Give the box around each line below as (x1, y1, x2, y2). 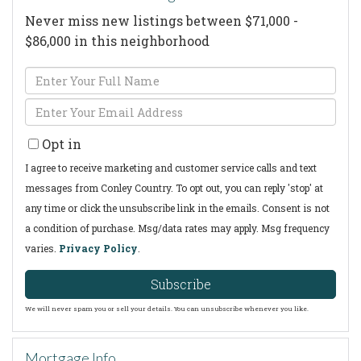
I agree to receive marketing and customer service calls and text (25, 161, 317, 175)
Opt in (42, 135, 81, 153)
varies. (25, 242, 59, 255)
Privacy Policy (59, 242, 138, 255)
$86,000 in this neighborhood (25, 32, 210, 50)
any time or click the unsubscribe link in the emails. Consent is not (25, 201, 330, 215)
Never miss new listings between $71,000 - (25, 12, 298, 30)
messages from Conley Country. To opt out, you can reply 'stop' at (25, 181, 323, 195)
